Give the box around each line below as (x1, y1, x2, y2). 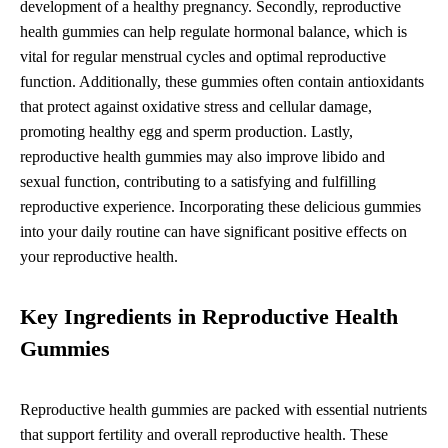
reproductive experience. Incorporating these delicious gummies (20, 198, 421, 216)
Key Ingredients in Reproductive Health (20, 305, 398, 330)
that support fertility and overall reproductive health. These (20, 426, 388, 444)
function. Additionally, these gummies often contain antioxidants (20, 73, 424, 91)
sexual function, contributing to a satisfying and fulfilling (20, 173, 376, 191)
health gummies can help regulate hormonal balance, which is (20, 23, 407, 41)
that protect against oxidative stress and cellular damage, (20, 98, 372, 116)
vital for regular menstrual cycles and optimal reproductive (20, 48, 386, 66)
